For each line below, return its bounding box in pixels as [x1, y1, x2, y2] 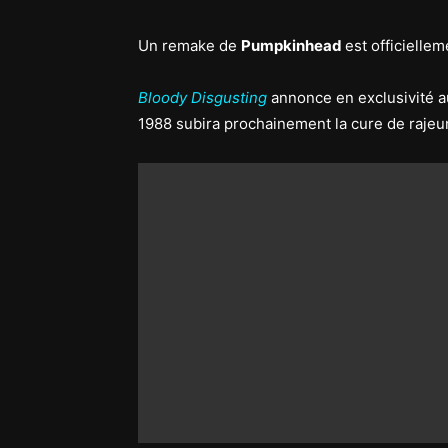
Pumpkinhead [241, 36, 345, 55]
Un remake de [138, 36, 241, 55]
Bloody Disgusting [138, 88, 267, 107]
